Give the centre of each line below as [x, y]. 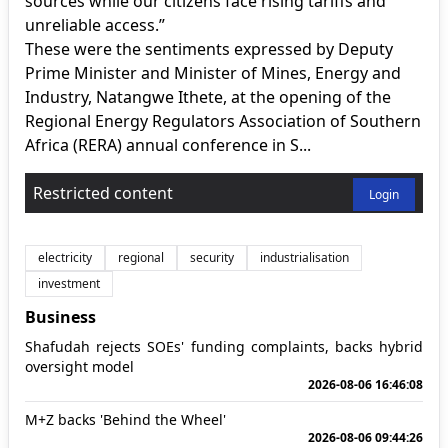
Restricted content [103, 192]
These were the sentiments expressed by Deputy [209, 48]
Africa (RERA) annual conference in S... [168, 144]
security [212, 257]
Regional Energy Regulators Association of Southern [223, 120]
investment [69, 283]
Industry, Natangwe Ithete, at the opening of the [208, 96]
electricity [65, 257]
